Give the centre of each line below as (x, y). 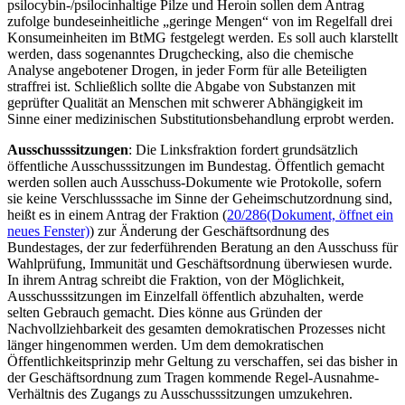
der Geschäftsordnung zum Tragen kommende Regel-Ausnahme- (193, 377)
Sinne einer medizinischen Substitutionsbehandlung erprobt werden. (201, 118)
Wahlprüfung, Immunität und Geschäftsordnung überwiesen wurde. (200, 263)
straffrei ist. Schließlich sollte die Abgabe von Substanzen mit (181, 86)
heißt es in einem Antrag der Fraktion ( (117, 214)
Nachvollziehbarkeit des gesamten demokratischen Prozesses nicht (196, 328)
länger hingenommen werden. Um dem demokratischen (165, 344)
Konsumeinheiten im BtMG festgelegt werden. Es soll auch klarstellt (202, 37)
